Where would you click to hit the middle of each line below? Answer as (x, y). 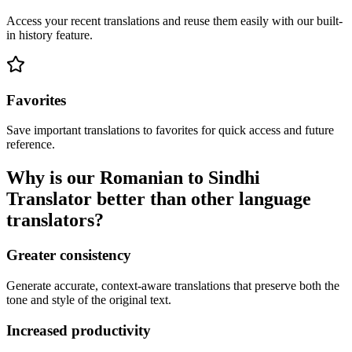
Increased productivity (79, 330)
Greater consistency (69, 255)
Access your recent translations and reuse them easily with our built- (174, 20)
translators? (55, 220)
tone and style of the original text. (89, 299)
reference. (31, 145)
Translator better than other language (159, 199)
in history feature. (49, 35)
